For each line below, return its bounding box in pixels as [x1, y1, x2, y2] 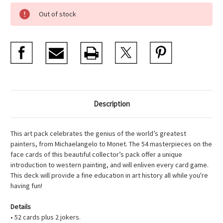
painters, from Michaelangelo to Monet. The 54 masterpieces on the [10, 139, 212, 149]
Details [10, 202, 31, 212]
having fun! [10, 181, 42, 191]
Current [10, 2, 33, 12]
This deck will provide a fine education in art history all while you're [10, 171, 208, 180]
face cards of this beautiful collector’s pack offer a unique [10, 150, 182, 159]
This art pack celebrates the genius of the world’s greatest [10, 129, 186, 138]
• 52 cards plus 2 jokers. [10, 213, 81, 222]
